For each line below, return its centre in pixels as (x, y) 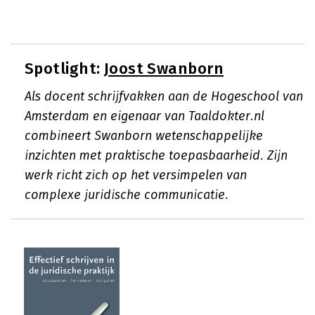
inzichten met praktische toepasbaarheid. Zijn (156, 155)
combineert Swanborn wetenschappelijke (144, 136)
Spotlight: (64, 69)
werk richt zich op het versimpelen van (136, 175)
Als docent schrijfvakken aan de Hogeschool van (164, 96)
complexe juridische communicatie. (127, 195)
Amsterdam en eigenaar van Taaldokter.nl (144, 116)
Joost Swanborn (164, 69)
